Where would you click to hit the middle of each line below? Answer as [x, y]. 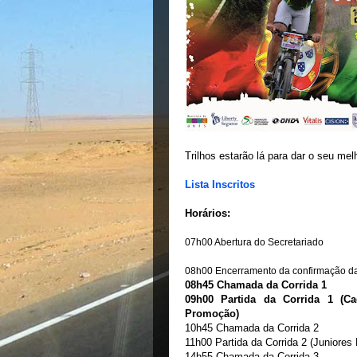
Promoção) [212, 314]
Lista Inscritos [220, 184]
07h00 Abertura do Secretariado [255, 242]
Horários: [208, 213]
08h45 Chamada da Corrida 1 [257, 285]
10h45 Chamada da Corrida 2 [253, 328]
